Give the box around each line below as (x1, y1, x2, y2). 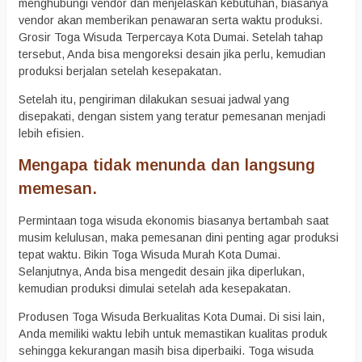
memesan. (19, 179, 97, 198)
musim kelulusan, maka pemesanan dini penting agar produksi (19, 230, 339, 244)
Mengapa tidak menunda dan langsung (19, 156, 315, 175)
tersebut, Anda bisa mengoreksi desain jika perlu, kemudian (19, 47, 326, 61)
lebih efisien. (19, 127, 84, 141)
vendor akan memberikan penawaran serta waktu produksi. (19, 13, 322, 27)
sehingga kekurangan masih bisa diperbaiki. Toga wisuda (19, 343, 314, 357)
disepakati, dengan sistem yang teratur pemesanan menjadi (19, 110, 326, 124)
